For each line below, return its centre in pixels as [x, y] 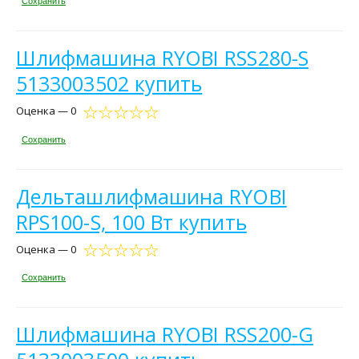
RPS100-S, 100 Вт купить [131, 222]
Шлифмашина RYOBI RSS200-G [165, 335]
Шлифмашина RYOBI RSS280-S [162, 58]
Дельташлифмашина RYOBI [151, 196]
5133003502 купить [109, 84]
